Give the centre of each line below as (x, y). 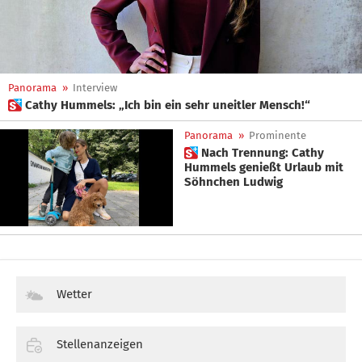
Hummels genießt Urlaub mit (264, 167)
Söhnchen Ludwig (234, 182)
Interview (95, 88)
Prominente (278, 135)
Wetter (74, 295)
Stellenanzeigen (100, 345)
